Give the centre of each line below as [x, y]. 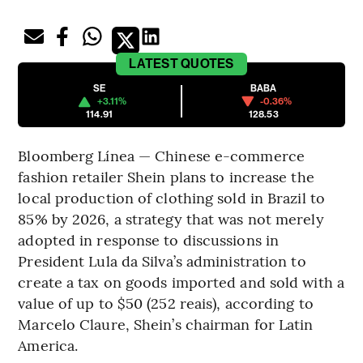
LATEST [154, 64]
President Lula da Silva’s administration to [162, 261]
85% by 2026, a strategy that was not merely [171, 219]
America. [48, 345]
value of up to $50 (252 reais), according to [166, 303]
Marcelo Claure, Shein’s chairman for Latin [166, 324]
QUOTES [207, 64]
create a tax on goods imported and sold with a [181, 282]
